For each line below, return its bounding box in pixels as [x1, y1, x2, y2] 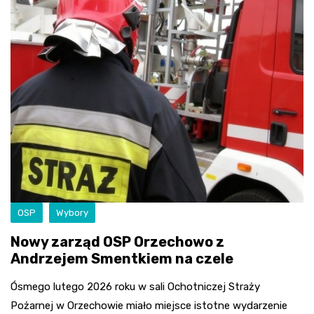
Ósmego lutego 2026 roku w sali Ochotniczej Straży [11, 280, 260, 293]
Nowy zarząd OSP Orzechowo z [11, 233, 224, 250]
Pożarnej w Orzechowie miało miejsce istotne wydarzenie [11, 299, 287, 312]
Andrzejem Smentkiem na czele [11, 250, 233, 267]
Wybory [56, 207, 88, 218]
